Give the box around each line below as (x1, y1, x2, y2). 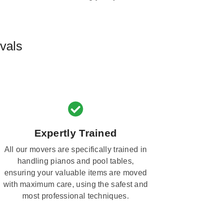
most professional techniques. (22, 191, 129, 200)
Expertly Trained (34, 127, 117, 139)
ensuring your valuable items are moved (4, 168, 147, 177)
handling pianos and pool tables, (17, 156, 134, 165)
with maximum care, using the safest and (3, 180, 148, 188)
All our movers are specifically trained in (4, 145, 147, 154)
